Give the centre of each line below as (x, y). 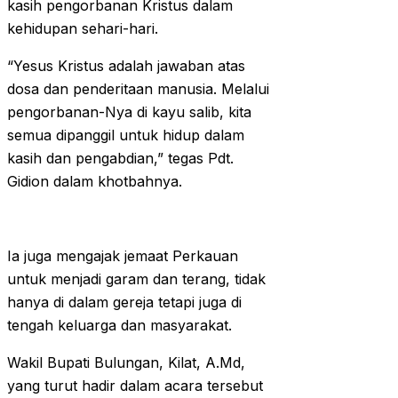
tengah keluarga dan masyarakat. (119, 326)
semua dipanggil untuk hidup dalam (126, 135)
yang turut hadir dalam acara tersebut (135, 386)
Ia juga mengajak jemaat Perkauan (123, 256)
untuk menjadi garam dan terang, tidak (136, 279)
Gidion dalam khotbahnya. (95, 182)
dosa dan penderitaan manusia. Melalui (138, 89)
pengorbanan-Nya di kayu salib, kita (129, 112)
